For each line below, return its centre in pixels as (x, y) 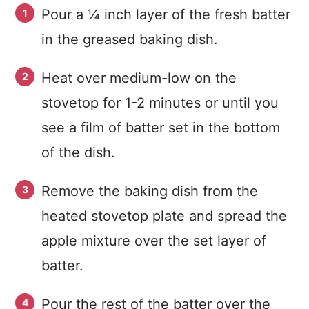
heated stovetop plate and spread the (164, 216)
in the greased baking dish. (132, 39)
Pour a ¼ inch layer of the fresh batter (166, 14)
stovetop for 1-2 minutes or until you (160, 103)
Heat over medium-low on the (139, 78)
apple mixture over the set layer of (154, 241)
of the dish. (80, 152)
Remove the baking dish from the (150, 191)
